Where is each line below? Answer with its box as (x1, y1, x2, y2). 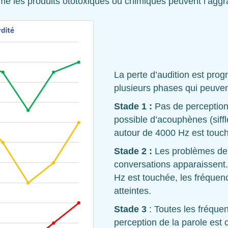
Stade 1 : (114, 101, 152, 111)
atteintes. (114, 185, 151, 196)
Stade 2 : (114, 146, 152, 156)
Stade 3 (114, 204, 147, 214)
